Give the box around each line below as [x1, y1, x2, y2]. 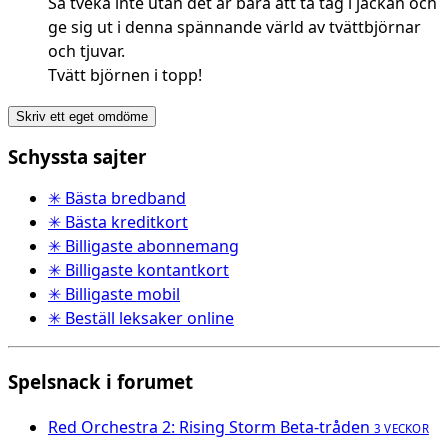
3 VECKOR [374, 420, 429, 436]
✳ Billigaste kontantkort [48, 259, 229, 282]
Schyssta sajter [8, 143, 146, 169]
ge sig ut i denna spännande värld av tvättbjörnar [48, 15, 421, 38]
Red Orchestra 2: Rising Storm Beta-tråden [48, 415, 370, 438]
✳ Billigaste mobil [48, 283, 180, 306]
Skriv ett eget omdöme [16, 108, 148, 124]
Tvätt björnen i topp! [48, 63, 202, 86]
